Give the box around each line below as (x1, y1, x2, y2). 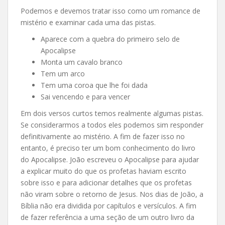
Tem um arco (41, 68, 85, 78)
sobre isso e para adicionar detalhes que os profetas (21, 177, 192, 187)
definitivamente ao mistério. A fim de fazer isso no (21, 131, 185, 141)
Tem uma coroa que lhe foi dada (41, 80, 148, 90)
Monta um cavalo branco (41, 57, 123, 67)
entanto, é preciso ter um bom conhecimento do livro (21, 143, 195, 153)
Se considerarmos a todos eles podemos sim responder (21, 120, 203, 130)
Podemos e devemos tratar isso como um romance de (21, 6, 200, 16)
